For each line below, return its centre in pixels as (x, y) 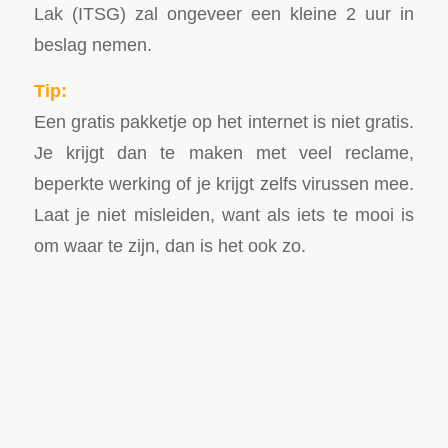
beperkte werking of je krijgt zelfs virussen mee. (224, 184)
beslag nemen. (92, 44)
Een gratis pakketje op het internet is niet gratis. (224, 122)
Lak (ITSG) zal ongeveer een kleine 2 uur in (224, 13)
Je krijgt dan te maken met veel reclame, (224, 153)
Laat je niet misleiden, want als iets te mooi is (224, 215)
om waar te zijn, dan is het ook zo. (169, 246)
